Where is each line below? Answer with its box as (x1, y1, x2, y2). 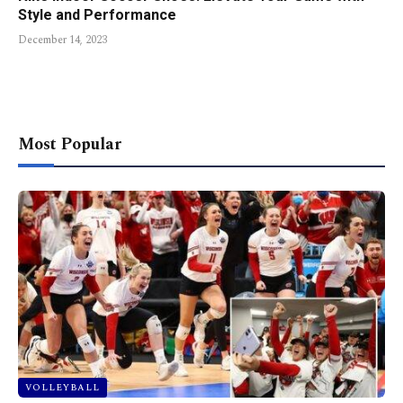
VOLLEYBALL (25, 380, 100, 395)
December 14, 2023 (18, 31, 107, 49)
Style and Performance (18, 6, 176, 24)
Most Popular (18, 132, 121, 157)
